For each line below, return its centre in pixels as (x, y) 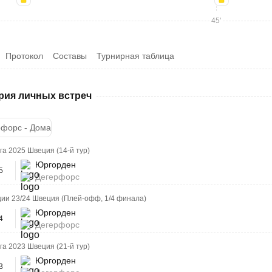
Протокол (24, 56)
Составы (70, 56)
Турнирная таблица (135, 56)
